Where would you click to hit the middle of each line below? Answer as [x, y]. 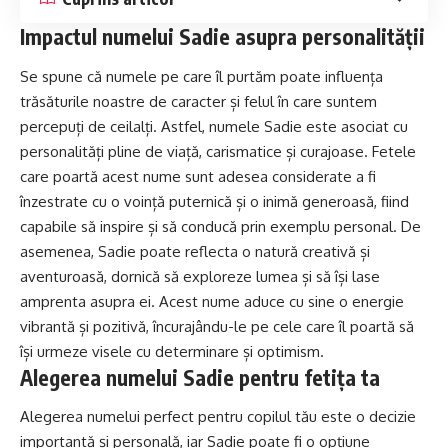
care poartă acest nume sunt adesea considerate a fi [198, 176]
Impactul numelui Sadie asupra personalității [222, 37]
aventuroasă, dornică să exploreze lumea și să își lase [200, 276]
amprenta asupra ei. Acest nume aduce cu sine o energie [212, 301]
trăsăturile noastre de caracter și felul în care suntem [198, 101]
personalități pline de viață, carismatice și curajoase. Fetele [218, 151]
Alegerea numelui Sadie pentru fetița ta [200, 377]
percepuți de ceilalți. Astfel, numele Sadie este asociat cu [214, 126]
